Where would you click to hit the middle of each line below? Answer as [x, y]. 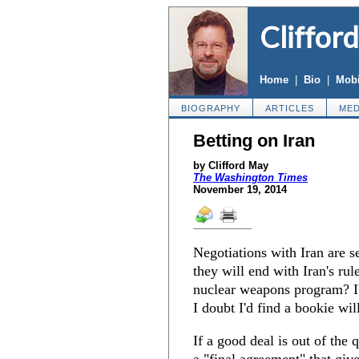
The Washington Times [250, 177]
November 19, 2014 [240, 190]
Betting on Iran [254, 141]
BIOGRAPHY [211, 108]
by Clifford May [231, 165]
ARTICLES [290, 108]
